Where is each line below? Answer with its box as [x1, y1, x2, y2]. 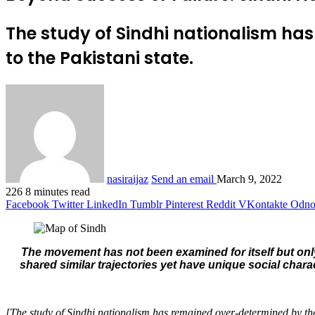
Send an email [151, 172, 214, 185]
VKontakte [238, 198, 288, 210]
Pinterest [165, 198, 203, 210]
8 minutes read [25, 185, 90, 198]
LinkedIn [86, 198, 127, 210]
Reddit [206, 198, 236, 210]
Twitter [52, 198, 84, 210]
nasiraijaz [107, 172, 148, 185]
